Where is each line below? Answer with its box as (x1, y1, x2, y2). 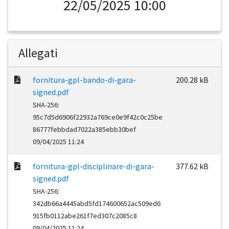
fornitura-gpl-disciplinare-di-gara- (33, 161, 154, 172)
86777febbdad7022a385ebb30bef (33, 125, 136, 134)
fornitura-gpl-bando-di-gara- (33, 75, 136, 85)
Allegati (18, 45, 58, 61)
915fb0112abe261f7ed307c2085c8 (33, 211, 137, 221)
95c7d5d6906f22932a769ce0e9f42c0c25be (33, 112, 163, 122)
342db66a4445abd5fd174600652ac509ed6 (33, 199, 161, 209)
